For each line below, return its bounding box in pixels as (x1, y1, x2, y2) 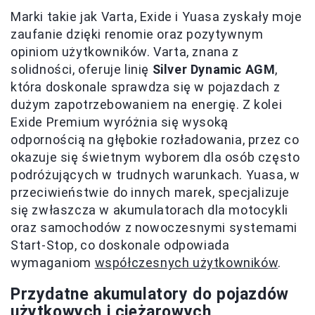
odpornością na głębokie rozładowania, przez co (11, 132, 300, 148)
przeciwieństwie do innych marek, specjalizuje (11, 185, 290, 200)
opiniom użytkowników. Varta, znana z (11, 44, 239, 60)
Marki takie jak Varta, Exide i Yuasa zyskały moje (11, 9, 302, 25)
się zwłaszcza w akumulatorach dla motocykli (11, 202, 288, 218)
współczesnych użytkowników (94, 255, 278, 271)
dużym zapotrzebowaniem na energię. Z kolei (11, 97, 283, 112)
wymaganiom (11, 255, 95, 271)
